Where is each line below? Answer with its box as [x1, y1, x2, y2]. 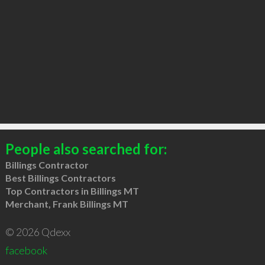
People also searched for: [5, 140, 167, 157]
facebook [5, 243, 47, 257]
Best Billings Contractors [5, 172, 116, 183]
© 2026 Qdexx [5, 225, 70, 238]
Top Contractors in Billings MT [5, 185, 139, 196]
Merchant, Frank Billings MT [5, 198, 128, 209]
